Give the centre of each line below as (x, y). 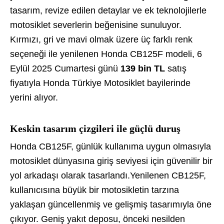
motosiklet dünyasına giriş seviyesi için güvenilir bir (111, 161)
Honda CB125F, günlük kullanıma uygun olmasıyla (110, 147)
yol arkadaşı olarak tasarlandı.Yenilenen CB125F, (108, 176)
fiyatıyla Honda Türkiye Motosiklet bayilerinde (100, 83)
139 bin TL (144, 69)
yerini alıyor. (34, 98)
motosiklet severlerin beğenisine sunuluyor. (96, 25)
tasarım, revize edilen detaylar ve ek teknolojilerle (108, 11)
